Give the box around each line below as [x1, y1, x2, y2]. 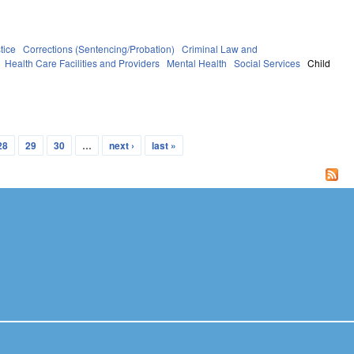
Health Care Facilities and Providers [5, 55, 160, 70]
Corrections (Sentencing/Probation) [23, 41, 175, 55]
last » [151, 137, 176, 153]
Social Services [234, 55, 301, 70]
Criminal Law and [182, 41, 258, 55]
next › [108, 137, 134, 153]
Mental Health [167, 55, 228, 70]
